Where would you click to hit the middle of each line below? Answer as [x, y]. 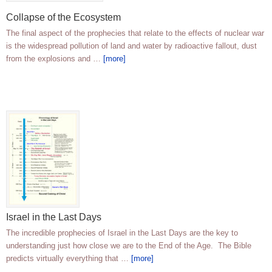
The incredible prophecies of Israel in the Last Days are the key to [122, 233]
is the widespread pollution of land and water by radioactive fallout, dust [131, 46]
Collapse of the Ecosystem [63, 18]
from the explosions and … [55, 59]
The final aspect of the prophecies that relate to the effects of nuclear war [135, 33]
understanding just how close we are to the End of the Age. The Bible [129, 246]
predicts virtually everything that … [69, 259]
